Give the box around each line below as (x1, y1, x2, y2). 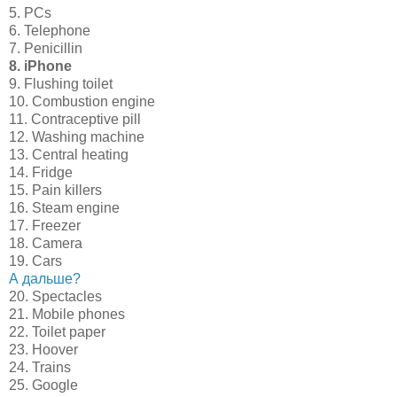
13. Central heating (9, 146, 128, 162)
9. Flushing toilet (9, 75, 113, 91)
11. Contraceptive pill (9, 111, 141, 127)
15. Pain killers (9, 182, 102, 198)
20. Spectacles (9, 288, 102, 304)
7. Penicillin (9, 40, 82, 56)
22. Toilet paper (9, 323, 105, 339)
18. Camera (9, 235, 82, 251)
